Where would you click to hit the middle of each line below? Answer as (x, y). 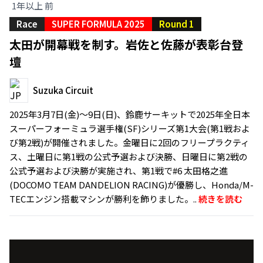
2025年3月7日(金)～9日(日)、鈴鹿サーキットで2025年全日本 (130, 114)
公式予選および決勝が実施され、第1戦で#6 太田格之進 (119, 171)
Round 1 (177, 24)
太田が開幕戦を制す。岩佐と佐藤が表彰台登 (126, 45)
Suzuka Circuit (63, 90)
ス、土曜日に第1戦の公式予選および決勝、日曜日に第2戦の (129, 157)
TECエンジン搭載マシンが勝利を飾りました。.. (104, 199)
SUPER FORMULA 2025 (98, 24)
